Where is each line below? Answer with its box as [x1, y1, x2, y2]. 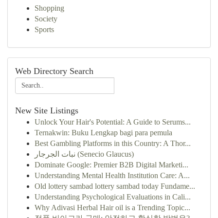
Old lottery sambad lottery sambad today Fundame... [35, 182, 195, 190]
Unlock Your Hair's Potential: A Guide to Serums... [35, 118, 191, 126]
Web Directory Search [15, 66, 93, 76]
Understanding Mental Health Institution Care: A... [35, 171, 190, 180]
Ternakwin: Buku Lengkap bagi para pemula [35, 128, 172, 137]
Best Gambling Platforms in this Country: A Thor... [35, 139, 191, 147]
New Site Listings [15, 106, 78, 115]
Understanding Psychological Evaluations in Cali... [35, 193, 191, 201]
